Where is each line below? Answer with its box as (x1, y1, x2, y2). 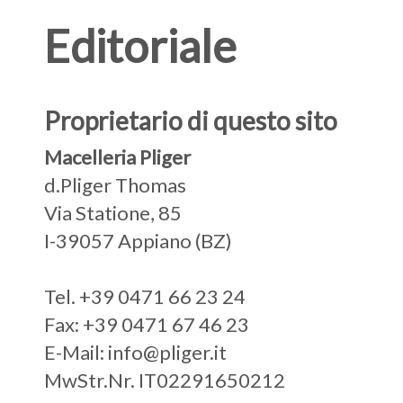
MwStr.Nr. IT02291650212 (43, 367, 285, 392)
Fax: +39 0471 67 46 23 (43, 311, 249, 336)
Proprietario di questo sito (43, 104, 337, 136)
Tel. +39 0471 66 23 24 (43, 283, 246, 309)
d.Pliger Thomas (43, 172, 186, 197)
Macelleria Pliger (43, 144, 191, 169)
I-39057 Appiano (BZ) (43, 228, 232, 253)
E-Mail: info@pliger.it (43, 339, 227, 364)
